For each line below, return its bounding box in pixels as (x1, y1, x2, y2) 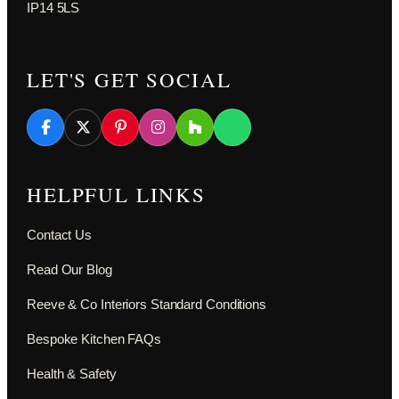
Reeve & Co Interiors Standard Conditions (27, 296, 266, 312)
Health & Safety (27, 365, 117, 381)
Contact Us (27, 226, 92, 242)
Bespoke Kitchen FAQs (27, 330, 161, 346)
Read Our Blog (27, 261, 112, 277)
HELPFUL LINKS (27, 180, 206, 208)
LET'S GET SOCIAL (27, 65, 232, 93)
